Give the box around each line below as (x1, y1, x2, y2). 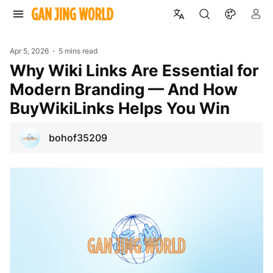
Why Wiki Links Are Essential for (10, 60, 26, 80)
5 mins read (58, 46, 98, 55)
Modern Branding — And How (10, 79, 238, 99)
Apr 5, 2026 (10, 46, 49, 55)
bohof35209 (49, 131, 107, 144)
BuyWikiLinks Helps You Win (10, 98, 230, 118)
